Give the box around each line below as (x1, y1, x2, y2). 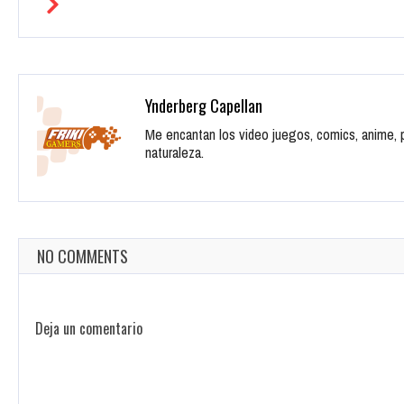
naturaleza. (145, 142, 204, 163)
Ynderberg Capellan (145, 94, 262, 118)
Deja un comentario (35, 317, 142, 340)
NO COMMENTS (37, 244, 128, 269)
